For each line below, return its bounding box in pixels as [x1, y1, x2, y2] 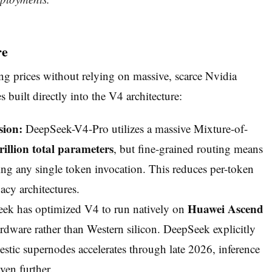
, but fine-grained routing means [113, 141, 263, 157]
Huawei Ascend [187, 200, 263, 217]
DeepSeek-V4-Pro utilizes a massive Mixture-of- [22, 121, 248, 137]
